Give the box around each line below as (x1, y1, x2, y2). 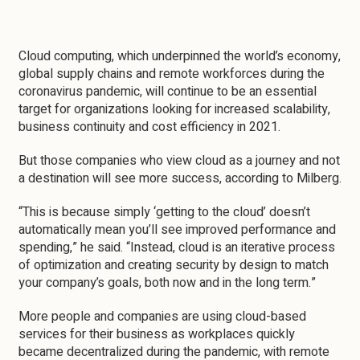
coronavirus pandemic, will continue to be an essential (18, 82, 317, 101)
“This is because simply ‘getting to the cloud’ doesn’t (18, 202, 310, 222)
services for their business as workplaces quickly (18, 325, 295, 344)
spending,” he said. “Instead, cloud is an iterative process (18, 238, 335, 257)
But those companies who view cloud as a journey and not (18, 151, 340, 170)
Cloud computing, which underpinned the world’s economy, (18, 47, 341, 66)
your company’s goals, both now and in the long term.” (18, 273, 316, 292)
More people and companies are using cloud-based (18, 307, 306, 326)
